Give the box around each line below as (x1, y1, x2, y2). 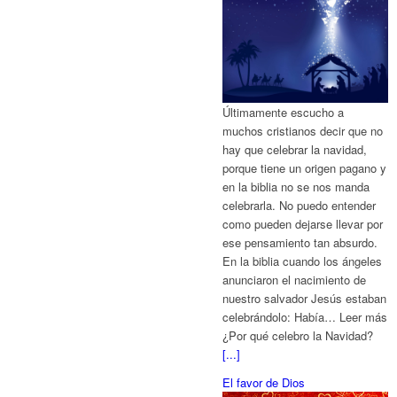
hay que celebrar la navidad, (222, 141, 368, 158)
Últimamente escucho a (222, 104, 345, 121)
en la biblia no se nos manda (222, 178, 370, 195)
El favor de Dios (222, 374, 306, 392)
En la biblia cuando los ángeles (222, 253, 383, 269)
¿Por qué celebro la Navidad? (222, 327, 374, 344)
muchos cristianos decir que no (222, 122, 384, 139)
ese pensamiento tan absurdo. (222, 234, 378, 251)
